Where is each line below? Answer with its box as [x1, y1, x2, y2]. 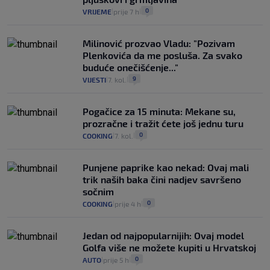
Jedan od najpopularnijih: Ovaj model [83, 230, 244, 242]
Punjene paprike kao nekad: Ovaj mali [83, 162, 249, 174]
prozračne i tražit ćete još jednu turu [83, 118, 243, 130]
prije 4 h [115, 199, 141, 209]
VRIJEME [83, 7, 111, 16]
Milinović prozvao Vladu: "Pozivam [83, 37, 235, 49]
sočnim [83, 186, 114, 198]
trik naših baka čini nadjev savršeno [83, 174, 241, 186]
